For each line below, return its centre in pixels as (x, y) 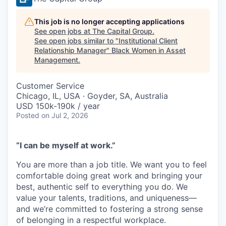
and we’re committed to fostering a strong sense (109, 209)
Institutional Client (148, 41)
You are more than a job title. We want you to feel (111, 164)
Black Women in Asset (149, 50)
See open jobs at (63, 31)
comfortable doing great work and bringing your (109, 176)
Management (56, 60)
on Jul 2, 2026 (65, 115)
